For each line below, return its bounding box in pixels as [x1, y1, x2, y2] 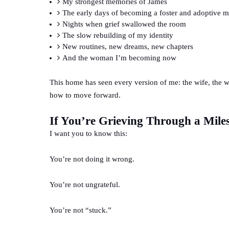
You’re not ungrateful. [50, 180, 120, 189]
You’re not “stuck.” [50, 205, 111, 214]
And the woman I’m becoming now [62, 53, 176, 62]
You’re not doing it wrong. [50, 154, 134, 163]
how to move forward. [50, 90, 121, 99]
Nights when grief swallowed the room [62, 19, 186, 28]
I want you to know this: [50, 129, 127, 138]
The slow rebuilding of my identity [62, 31, 173, 39]
